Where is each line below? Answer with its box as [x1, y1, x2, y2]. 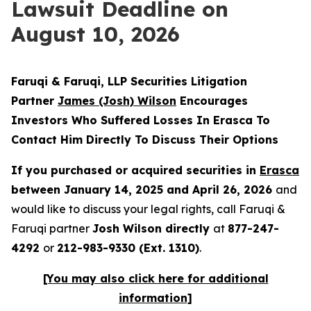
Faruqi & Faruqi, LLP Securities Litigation [11, 74, 247, 88]
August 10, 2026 [11, 21, 180, 47]
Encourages [176, 94, 248, 108]
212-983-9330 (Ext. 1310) [57, 241, 199, 255]
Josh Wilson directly [92, 221, 213, 235]
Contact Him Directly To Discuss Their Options [11, 133, 278, 146]
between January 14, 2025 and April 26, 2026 [11, 183, 276, 196]
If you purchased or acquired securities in [11, 163, 260, 177]
